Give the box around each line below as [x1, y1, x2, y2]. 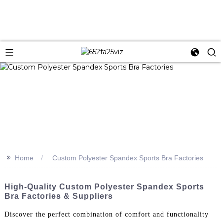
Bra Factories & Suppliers [4, 191, 113, 200]
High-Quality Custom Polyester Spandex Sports [4, 182, 204, 191]
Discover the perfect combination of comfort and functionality [4, 210, 209, 218]
